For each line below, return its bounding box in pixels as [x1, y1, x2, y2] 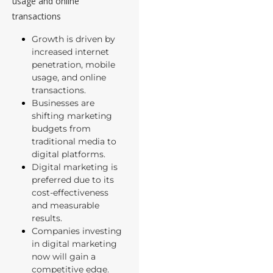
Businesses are [32, 97, 94, 109]
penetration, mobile [32, 59, 115, 71]
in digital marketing [32, 238, 117, 250]
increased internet [32, 46, 109, 58]
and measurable [32, 200, 99, 211]
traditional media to [32, 136, 116, 147]
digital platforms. [32, 149, 105, 160]
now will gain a [32, 251, 96, 263]
